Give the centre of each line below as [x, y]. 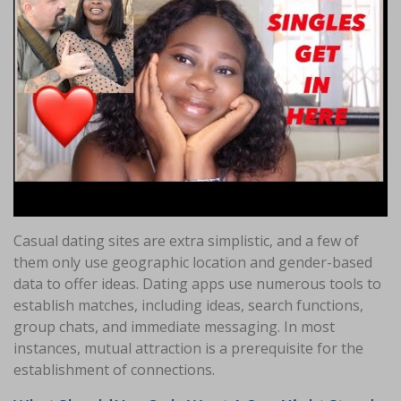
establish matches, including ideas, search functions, [188, 305]
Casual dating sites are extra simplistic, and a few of [186, 240]
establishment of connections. [114, 369]
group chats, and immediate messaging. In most [174, 326]
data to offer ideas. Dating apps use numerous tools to [197, 283]
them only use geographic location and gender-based [193, 262]
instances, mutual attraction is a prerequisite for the [188, 348]
